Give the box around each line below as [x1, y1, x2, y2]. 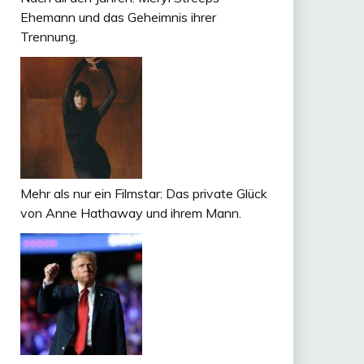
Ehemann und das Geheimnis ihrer [19, 9, 216, 26]
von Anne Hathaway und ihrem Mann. [19, 204, 241, 221]
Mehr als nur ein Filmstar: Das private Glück [19, 184, 267, 201]
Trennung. [19, 28, 78, 45]
